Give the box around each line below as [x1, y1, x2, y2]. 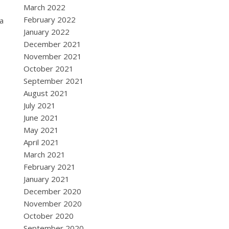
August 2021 [24, 88, 68, 98]
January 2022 [24, 27, 70, 37]
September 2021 [24, 76, 84, 86]
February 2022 [24, 14, 76, 25]
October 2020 [24, 211, 74, 221]
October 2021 [24, 63, 74, 74]
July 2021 [24, 100, 56, 110]
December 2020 [24, 186, 81, 196]
